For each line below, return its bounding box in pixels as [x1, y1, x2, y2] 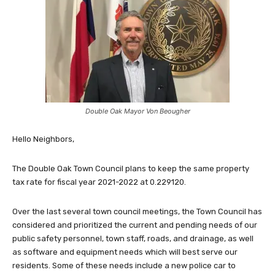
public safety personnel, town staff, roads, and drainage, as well [12, 233, 254, 243]
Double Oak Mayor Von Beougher [85, 106, 190, 115]
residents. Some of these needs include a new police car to [12, 260, 236, 270]
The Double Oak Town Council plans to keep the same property [12, 163, 249, 173]
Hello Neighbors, [12, 134, 74, 144]
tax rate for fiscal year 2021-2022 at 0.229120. [12, 177, 186, 187]
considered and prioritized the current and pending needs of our [12, 220, 257, 230]
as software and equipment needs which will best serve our [12, 247, 238, 257]
